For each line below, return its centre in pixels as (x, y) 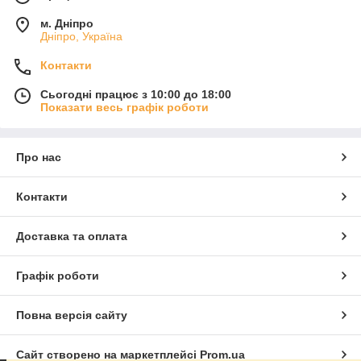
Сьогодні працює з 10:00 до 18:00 (136, 95)
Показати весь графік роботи (124, 108)
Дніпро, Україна (81, 37)
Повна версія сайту (72, 315)
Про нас (39, 158)
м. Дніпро (67, 24)
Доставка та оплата (72, 237)
